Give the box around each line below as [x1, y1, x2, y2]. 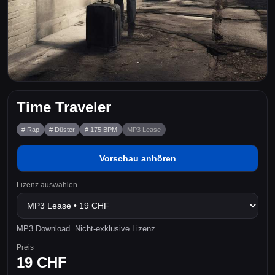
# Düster [49, 126, 75, 133]
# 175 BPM [85, 126, 117, 133]
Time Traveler [17, 99, 111, 115]
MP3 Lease [127, 126, 161, 133]
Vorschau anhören [99, 153, 176, 163]
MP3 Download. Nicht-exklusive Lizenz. [17, 224, 158, 233]
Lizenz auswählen [17, 180, 77, 189]
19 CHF [17, 254, 67, 271]
